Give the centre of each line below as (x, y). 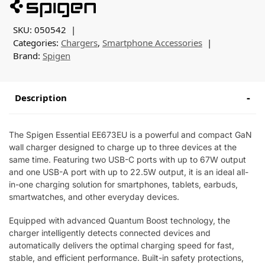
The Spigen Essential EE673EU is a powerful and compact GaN (130, 134)
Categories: (37, 42)
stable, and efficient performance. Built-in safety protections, (126, 258)
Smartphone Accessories (152, 42)
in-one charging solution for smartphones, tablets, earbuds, (123, 184)
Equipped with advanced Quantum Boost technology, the (119, 221)
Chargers (79, 42)
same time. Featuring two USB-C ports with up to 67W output (127, 159)
